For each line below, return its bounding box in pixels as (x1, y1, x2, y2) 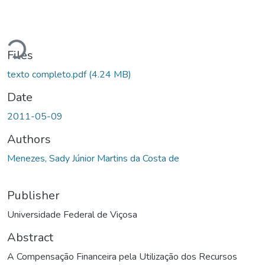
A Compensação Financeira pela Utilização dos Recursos (7, 250, 237, 263)
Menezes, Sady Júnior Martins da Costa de (7, 151, 179, 165)
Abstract (7, 229, 53, 245)
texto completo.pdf (7, 67, 89, 81)
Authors (7, 131, 51, 147)
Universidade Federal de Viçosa (7, 208, 137, 221)
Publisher (7, 187, 60, 203)
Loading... (8, 38, 49, 57)
